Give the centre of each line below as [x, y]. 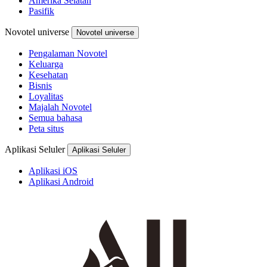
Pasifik [41, 11]
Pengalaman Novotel [68, 53]
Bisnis [40, 85]
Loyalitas [46, 96]
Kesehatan [48, 74]
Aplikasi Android [61, 181]
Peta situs [46, 128]
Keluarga [46, 64]
